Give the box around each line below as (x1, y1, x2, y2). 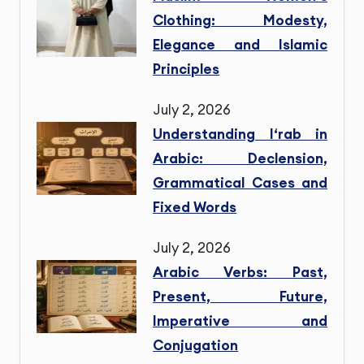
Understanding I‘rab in (153, 125, 327, 144)
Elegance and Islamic (153, 36, 327, 54)
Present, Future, (153, 288, 327, 306)
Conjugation (153, 336, 239, 355)
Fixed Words (153, 198, 237, 217)
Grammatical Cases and (153, 174, 327, 193)
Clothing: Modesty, (153, 11, 327, 30)
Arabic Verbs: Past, (153, 263, 327, 282)
